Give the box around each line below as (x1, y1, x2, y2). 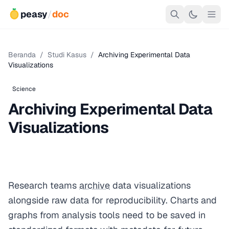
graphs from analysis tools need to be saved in (8, 209, 205, 221)
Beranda (8, 50, 36, 59)
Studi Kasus (48, 50, 86, 59)
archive (79, 179, 110, 191)
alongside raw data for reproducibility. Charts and (8, 194, 217, 206)
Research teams (8, 179, 79, 191)
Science (12, 85, 36, 93)
